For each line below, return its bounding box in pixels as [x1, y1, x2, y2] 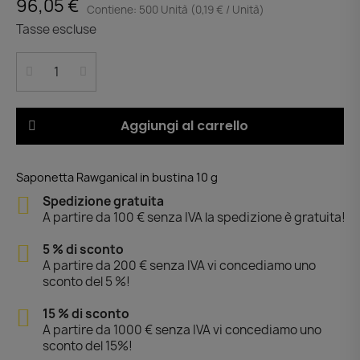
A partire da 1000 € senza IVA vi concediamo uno [42, 321, 321, 338]
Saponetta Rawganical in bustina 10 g [16, 169, 218, 185]
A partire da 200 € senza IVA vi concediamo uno [42, 256, 316, 274]
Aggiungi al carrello [120, 116, 248, 135]
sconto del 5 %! [42, 272, 130, 290]
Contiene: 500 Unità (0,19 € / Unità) [87, 2, 264, 17]
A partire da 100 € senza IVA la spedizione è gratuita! [42, 208, 346, 226]
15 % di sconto [42, 305, 129, 322]
